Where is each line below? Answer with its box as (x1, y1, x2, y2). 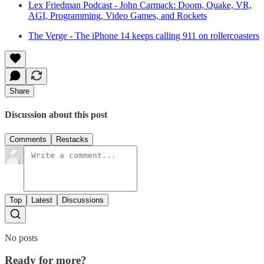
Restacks (56, 134, 88, 144)
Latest (31, 195, 52, 204)
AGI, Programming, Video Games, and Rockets (28, 11, 207, 21)
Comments (9, 134, 47, 144)
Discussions (62, 195, 104, 204)
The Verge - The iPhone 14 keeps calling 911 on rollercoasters (28, 31, 259, 41)
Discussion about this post (5, 110, 107, 120)
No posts (5, 232, 38, 243)
